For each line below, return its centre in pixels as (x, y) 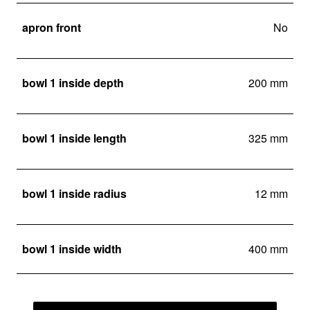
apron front (52, 28)
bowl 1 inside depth (73, 83)
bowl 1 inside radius (74, 194)
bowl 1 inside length (74, 138)
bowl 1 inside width (72, 248)
